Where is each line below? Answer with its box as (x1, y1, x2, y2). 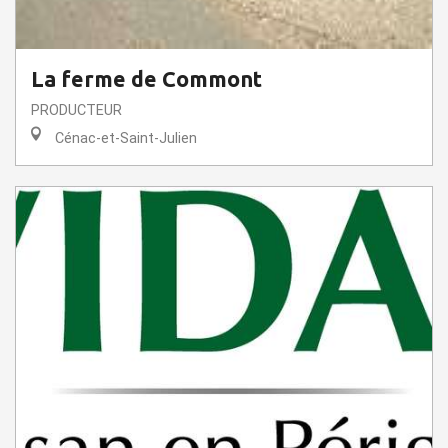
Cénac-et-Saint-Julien (51, 129, 197, 147)
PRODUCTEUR (31, 101, 122, 119)
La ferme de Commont (31, 66, 262, 91)
